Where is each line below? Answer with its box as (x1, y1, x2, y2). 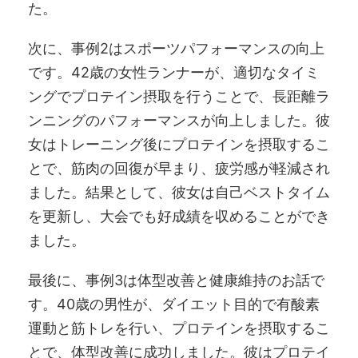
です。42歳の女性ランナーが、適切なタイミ (28, 63, 320, 81)
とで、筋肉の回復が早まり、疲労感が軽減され (28, 159, 330, 177)
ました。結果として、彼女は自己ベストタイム (28, 183, 330, 201)
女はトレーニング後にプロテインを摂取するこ (28, 135, 330, 153)
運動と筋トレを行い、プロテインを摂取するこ (28, 319, 330, 336)
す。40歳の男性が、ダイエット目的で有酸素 (28, 295, 320, 312)
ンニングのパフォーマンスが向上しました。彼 (28, 111, 330, 129)
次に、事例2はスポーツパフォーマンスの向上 (28, 39, 324, 57)
